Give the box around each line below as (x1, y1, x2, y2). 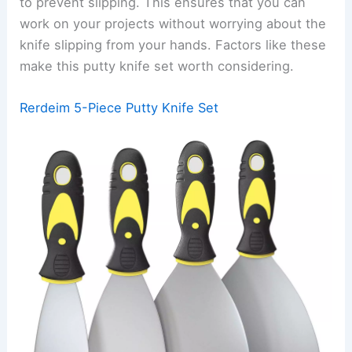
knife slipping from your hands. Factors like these (20, 36, 327, 53)
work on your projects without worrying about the (20, 15, 327, 31)
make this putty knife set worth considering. (20, 57, 295, 74)
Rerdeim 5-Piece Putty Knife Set (20, 99, 219, 115)
